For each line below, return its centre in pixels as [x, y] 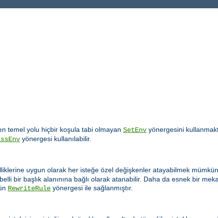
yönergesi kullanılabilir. [56, 138]
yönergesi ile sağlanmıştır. [92, 188]
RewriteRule [29, 189]
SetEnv [135, 130]
